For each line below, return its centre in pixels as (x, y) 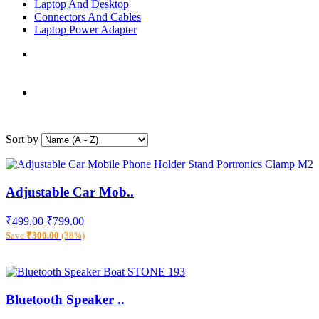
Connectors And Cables (88, 17)
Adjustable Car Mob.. (70, 192)
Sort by (22, 139)
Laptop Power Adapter (85, 30)
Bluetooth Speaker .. (65, 300)
